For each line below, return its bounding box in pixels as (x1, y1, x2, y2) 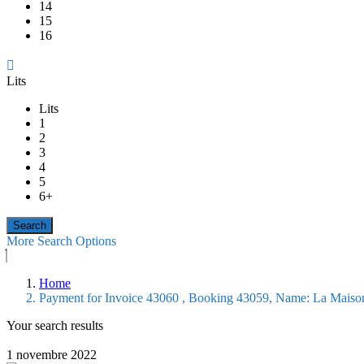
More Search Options (6, 234, 116, 249)
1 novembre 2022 (6, 348, 97, 362)
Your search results (6, 318, 103, 333)
